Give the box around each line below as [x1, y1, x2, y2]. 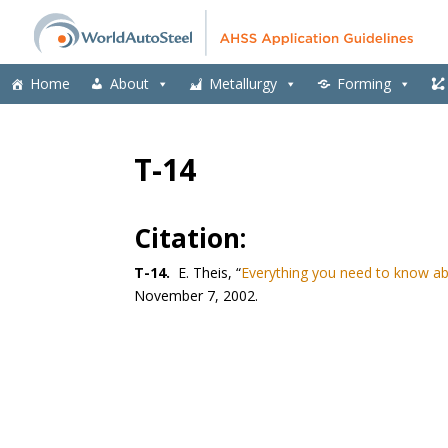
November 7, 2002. [134, 286, 259, 306]
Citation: [134, 220, 247, 257]
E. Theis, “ [174, 263, 242, 283]
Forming [337, 74, 391, 94]
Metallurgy [209, 74, 277, 94]
